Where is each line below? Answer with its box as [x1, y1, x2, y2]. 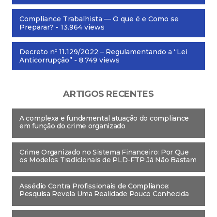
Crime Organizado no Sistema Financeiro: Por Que [19, 147, 189, 156]
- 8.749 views [72, 55, 120, 64]
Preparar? [19, 22, 54, 31]
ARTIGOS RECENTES [63, 88, 154, 99]
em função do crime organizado [19, 121, 125, 130]
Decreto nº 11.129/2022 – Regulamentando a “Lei [19, 47, 187, 56]
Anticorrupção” [19, 55, 72, 64]
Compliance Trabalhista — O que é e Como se [19, 14, 179, 23]
